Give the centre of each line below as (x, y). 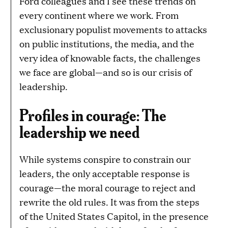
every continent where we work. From (99, 15)
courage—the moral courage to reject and (107, 188)
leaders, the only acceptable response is (105, 174)
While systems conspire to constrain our (105, 159)
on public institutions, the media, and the (107, 43)
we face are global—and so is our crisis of (106, 72)
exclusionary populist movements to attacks (113, 29)
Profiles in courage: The (93, 115)
